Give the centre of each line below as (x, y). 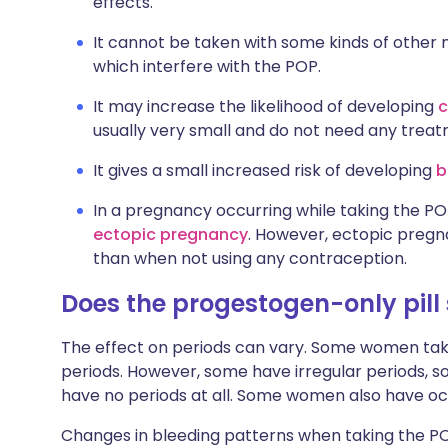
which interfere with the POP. (207, 66)
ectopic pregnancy (170, 234)
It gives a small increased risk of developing (264, 170)
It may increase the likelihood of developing (265, 106)
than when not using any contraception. (250, 258)
